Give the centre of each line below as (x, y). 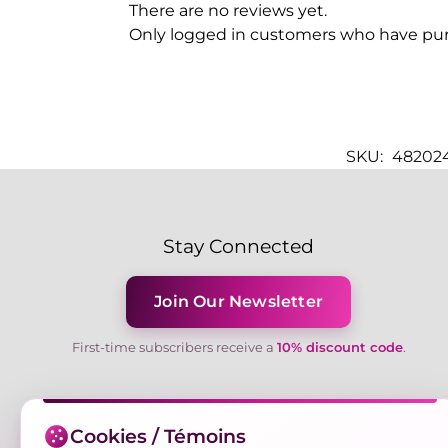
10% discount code (339, 346)
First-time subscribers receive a (174, 346)
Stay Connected (239, 246)
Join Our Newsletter (238, 301)
